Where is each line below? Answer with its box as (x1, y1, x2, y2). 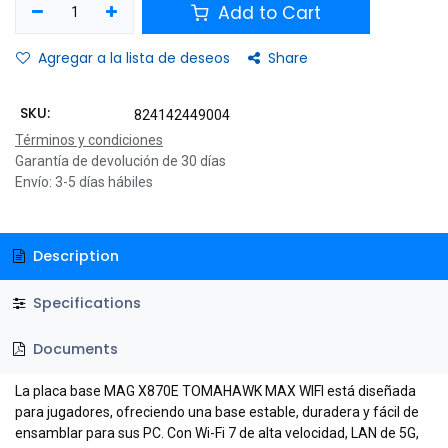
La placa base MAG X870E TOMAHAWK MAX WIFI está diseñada (15, 383, 416, 400)
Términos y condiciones (15, 132, 163, 149)
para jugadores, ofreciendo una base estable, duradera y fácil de (15, 404, 419, 421)
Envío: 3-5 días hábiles (15, 174, 153, 191)
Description (28, 246, 119, 267)
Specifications (28, 292, 141, 313)
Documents (28, 339, 118, 360)
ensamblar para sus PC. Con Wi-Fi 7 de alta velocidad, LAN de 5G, (15, 425, 419, 442)
